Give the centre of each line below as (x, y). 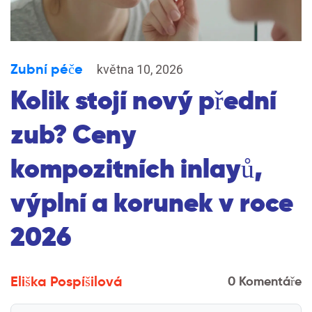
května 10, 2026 (140, 69)
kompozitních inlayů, (136, 169)
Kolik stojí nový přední (143, 100)
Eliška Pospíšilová (67, 281)
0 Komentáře (265, 281)
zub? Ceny (73, 134)
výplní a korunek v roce (152, 203)
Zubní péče (47, 69)
